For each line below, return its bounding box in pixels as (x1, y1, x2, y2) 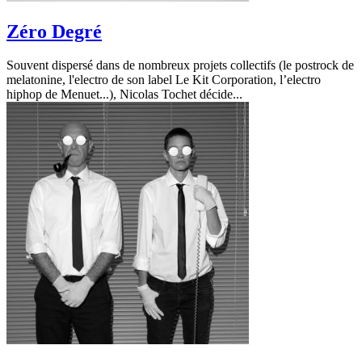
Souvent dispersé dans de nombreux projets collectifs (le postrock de (6, 58, 354, 73)
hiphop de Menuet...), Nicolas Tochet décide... (6, 87, 242, 102)
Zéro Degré (6, 20, 102, 42)
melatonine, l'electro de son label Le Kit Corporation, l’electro (6, 73, 321, 87)
